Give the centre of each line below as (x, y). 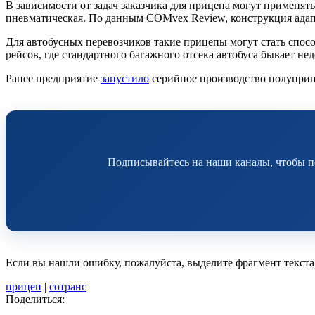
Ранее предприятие (53, 78)
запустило (125, 78)
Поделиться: (35, 299)
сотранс (68, 286)
